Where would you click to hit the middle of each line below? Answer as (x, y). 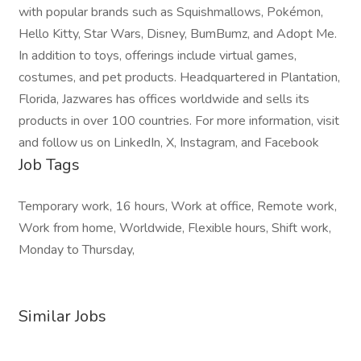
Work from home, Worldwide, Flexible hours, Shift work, (175, 228)
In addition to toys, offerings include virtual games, (158, 56)
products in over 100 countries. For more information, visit (179, 121)
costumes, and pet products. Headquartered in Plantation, (179, 77)
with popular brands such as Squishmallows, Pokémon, (171, 12)
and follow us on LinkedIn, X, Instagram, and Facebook (169, 143)
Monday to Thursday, (77, 250)
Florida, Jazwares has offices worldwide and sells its (164, 99)
